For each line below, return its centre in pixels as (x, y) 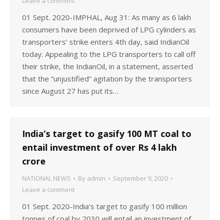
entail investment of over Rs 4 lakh (99, 147)
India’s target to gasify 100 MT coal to (107, 134)
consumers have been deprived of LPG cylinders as (109, 29)
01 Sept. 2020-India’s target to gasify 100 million (105, 206)
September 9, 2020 (140, 178)
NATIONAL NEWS (46, 178)
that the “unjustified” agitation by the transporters (107, 79)
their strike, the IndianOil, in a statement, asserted (108, 66)
